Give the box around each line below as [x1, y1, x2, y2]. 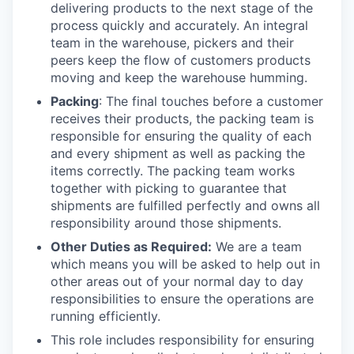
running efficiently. [51, 308, 160, 324]
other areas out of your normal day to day [51, 273, 303, 289]
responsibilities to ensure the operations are [51, 291, 314, 307]
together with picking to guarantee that [51, 180, 287, 196]
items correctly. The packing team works [51, 163, 295, 179]
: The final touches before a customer [99, 93, 323, 109]
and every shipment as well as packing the [51, 145, 305, 161]
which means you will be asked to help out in [51, 256, 320, 272]
